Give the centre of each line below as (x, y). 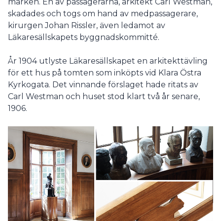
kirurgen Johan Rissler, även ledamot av (87, 25)
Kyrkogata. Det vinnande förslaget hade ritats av (103, 84)
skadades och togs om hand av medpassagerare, (103, 13)
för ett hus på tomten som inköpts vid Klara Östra (105, 73)
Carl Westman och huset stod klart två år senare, (104, 96)
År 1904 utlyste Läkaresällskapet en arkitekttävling (108, 61)
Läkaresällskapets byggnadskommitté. (84, 37)
